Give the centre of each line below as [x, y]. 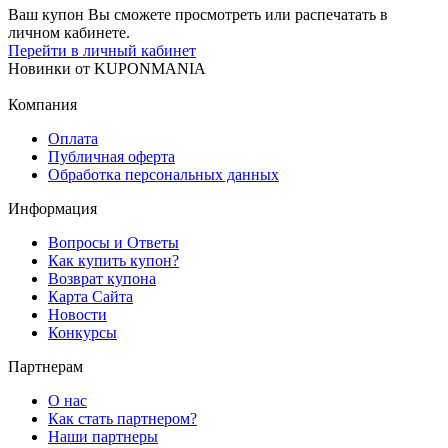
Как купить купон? [113, 260]
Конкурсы [82, 332]
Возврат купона [102, 278]
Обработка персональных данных [163, 174]
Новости [77, 314]
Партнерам [45, 366]
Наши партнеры [103, 436]
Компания [42, 104]
